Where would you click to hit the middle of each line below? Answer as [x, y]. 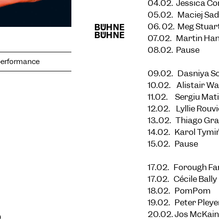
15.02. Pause [173, 144]
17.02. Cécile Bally [182, 179]
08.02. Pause [174, 50]
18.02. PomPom [179, 191]
